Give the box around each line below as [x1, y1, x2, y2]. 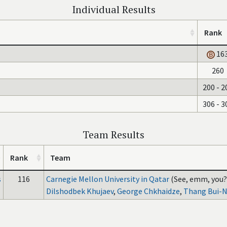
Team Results [83, 128, 144, 141]
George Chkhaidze [117, 186, 180, 196]
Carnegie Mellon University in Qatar [46, 174, 169, 184]
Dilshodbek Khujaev [46, 186, 113, 196]
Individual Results [71, 3, 156, 16]
